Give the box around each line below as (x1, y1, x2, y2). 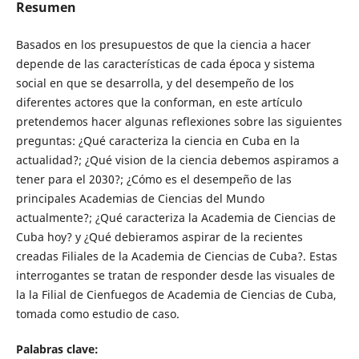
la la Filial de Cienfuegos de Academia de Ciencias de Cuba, (15, 287, 337, 303)
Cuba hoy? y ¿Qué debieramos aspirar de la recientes (15, 229, 303, 245)
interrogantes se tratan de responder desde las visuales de (15, 268, 335, 284)
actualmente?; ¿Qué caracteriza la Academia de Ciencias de (15, 210, 336, 226)
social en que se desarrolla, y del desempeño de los (15, 75, 294, 91)
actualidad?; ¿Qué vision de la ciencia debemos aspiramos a (15, 152, 339, 168)
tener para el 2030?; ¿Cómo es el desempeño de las (15, 171, 292, 188)
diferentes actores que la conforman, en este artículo (15, 95, 302, 111)
